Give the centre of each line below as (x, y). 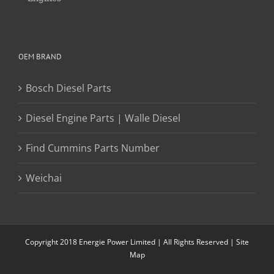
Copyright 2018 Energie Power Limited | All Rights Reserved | (131, 242)
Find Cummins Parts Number (93, 148)
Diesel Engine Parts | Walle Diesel (103, 118)
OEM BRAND (40, 56)
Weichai (44, 178)
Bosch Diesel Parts (68, 88)
